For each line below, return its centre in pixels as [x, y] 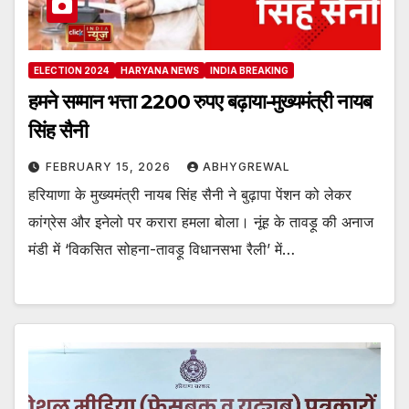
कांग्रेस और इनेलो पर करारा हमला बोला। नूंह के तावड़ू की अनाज [201, 221]
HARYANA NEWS [160, 70]
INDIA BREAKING [249, 70]
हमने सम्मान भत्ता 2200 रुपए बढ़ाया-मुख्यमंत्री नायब [200, 101]
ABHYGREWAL [246, 166]
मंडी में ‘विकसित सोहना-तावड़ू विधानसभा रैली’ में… [162, 249]
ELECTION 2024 [72, 70]
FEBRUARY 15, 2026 [110, 166]
